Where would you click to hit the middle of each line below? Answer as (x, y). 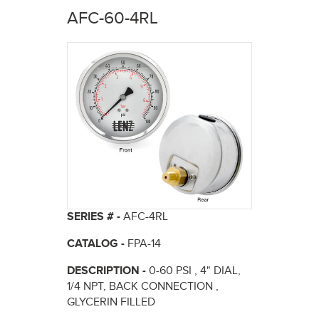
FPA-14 (144, 244)
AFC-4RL (146, 216)
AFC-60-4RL (113, 19)
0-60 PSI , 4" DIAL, (195, 271)
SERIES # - (95, 216)
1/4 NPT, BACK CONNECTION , (143, 286)
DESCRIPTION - (108, 271)
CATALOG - (97, 244)
